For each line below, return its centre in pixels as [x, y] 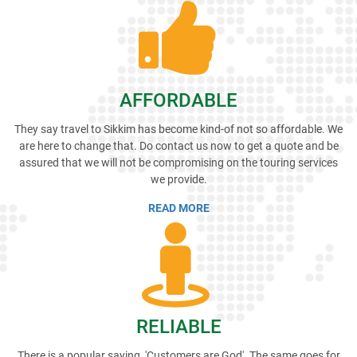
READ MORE [178, 208]
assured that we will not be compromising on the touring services [178, 163]
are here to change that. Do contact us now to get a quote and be [178, 146]
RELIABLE [178, 327]
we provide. [178, 180]
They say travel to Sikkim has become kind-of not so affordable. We [178, 129]
